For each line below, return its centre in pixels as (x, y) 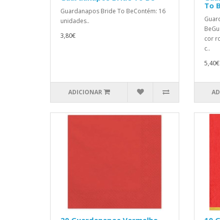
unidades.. (75, 21)
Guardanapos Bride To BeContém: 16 (113, 11)
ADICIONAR (85, 92)
